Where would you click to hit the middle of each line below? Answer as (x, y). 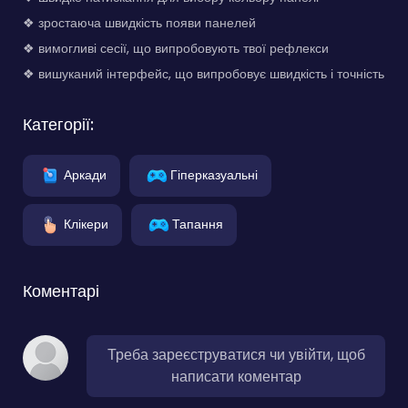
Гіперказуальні (214, 174)
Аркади (85, 174)
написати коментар (236, 376)
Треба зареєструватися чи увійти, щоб (236, 354)
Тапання (198, 224)
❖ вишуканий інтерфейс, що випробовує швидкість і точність (204, 73)
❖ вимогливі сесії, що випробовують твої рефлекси (176, 48)
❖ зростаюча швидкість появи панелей (139, 22)
